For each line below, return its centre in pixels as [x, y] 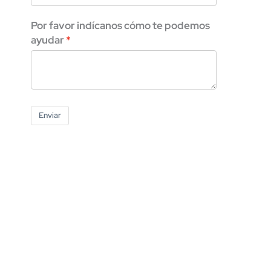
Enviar [50, 115]
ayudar [47, 40]
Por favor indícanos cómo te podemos [120, 25]
